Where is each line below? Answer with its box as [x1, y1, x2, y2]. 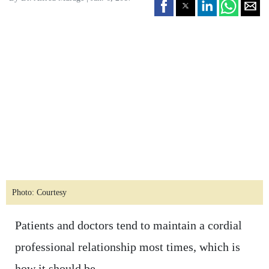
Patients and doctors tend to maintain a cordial [14, 219, 242, 232]
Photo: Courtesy [11, 188, 67, 198]
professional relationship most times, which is [14, 240, 240, 254]
